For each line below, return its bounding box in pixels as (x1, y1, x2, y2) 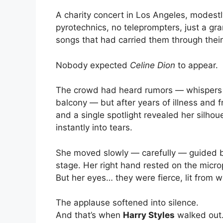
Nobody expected (56, 60, 130, 70)
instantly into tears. (56, 122, 132, 132)
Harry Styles (123, 210, 175, 220)
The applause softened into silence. (56, 198, 199, 208)
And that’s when (56, 210, 123, 220)
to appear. (175, 60, 218, 70)
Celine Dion (130, 60, 175, 70)
